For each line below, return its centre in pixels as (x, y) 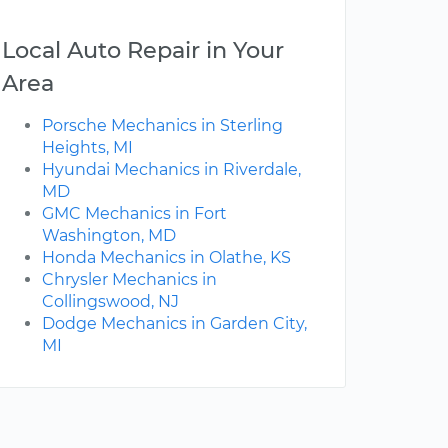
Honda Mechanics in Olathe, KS (166, 258)
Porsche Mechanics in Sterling (162, 126)
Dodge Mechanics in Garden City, (174, 324)
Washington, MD (109, 236)
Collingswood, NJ (110, 302)
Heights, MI (87, 148)
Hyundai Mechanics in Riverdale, (171, 170)
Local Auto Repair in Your (143, 50)
